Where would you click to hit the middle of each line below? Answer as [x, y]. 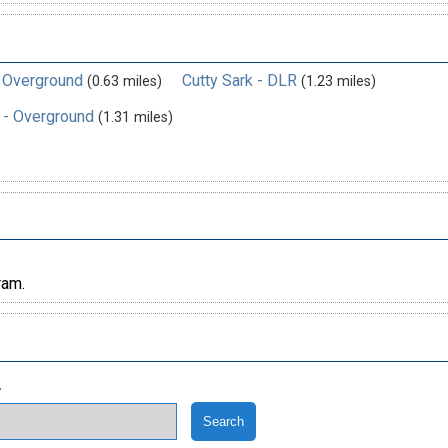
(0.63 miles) [124, 81]
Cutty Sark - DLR [239, 80]
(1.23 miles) [338, 81]
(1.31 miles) [135, 117]
